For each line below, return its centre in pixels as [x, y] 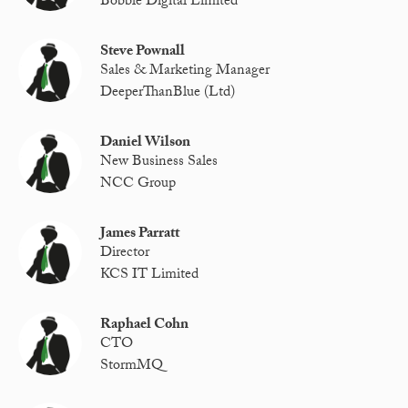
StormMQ [132, 366]
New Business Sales [159, 163]
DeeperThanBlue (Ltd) [168, 93]
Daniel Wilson [146, 143]
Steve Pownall [143, 52]
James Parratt [140, 234]
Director [125, 254]
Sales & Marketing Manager [185, 72]
